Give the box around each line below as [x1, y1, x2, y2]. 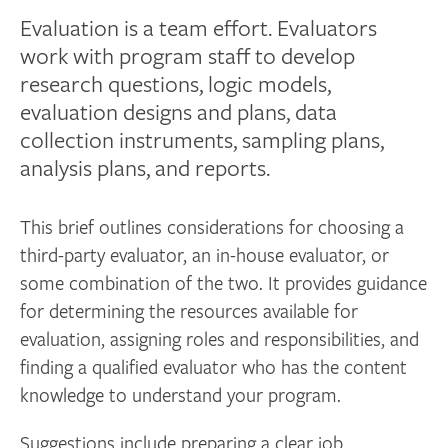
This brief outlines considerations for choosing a [20, 214, 405, 240]
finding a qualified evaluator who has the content [20, 354, 408, 380]
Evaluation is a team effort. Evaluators [20, 12, 378, 43]
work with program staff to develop [20, 40, 356, 71]
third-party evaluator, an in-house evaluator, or [20, 242, 390, 268]
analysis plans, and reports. [20, 152, 271, 183]
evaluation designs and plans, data [20, 96, 338, 127]
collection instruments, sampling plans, [20, 124, 385, 155]
